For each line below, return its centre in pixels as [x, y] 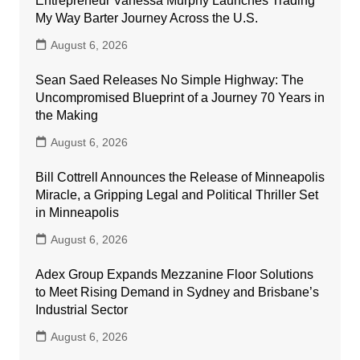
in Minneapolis [77, 213]
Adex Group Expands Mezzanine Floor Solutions [174, 275]
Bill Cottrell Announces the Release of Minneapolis [180, 178]
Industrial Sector [81, 310]
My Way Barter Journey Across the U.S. [146, 18]
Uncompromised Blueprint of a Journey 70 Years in [180, 98]
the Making [66, 116]
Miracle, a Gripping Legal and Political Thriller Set [176, 195]
